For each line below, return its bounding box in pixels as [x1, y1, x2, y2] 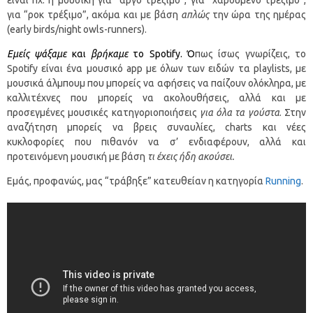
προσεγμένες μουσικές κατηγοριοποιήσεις [7, 106, 200, 118]
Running [265, 175, 301, 187]
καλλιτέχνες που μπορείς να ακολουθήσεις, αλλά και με [7, 92, 306, 103]
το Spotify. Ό [128, 48, 196, 59]
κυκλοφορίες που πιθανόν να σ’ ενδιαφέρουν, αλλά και [7, 136, 306, 147]
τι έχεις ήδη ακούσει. [147, 150, 234, 162]
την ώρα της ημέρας [209, 8, 307, 20]
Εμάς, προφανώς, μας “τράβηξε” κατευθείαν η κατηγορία [7, 175, 265, 187]
